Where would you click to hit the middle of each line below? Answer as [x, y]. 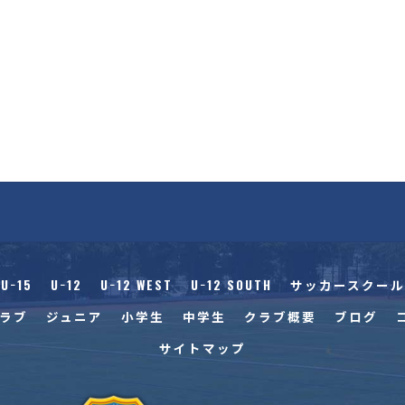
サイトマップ [202, 348]
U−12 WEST [136, 285]
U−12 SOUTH [231, 285]
